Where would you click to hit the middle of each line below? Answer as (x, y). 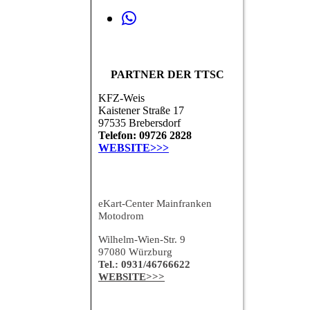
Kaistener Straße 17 (141, 111)
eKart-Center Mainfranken (155, 204)
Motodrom (121, 216)
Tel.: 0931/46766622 (144, 265)
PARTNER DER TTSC (167, 75)
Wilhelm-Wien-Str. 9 (142, 240)
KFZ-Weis (121, 98)
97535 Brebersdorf (139, 123)
